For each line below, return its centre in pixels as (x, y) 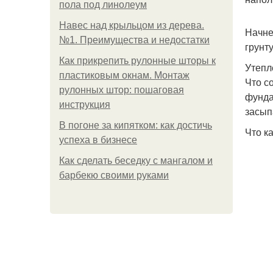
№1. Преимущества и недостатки (134, 40)
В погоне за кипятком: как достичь (136, 125)
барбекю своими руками (114, 175)
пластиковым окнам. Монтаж (124, 75)
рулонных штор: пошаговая (122, 90)
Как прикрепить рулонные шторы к (137, 61)
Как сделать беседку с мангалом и (136, 161)
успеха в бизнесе (98, 140)
